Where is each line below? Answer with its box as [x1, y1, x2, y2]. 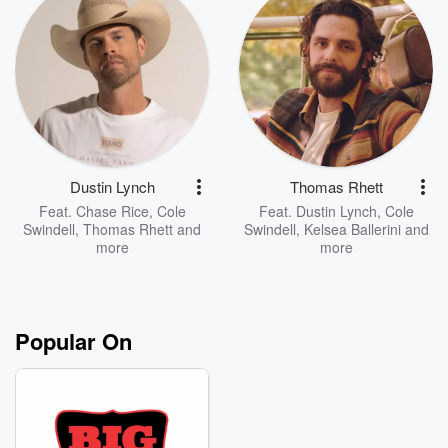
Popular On [15, 325, 132, 358]
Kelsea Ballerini [303, 219, 401, 240]
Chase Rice [75, 201, 149, 222]
